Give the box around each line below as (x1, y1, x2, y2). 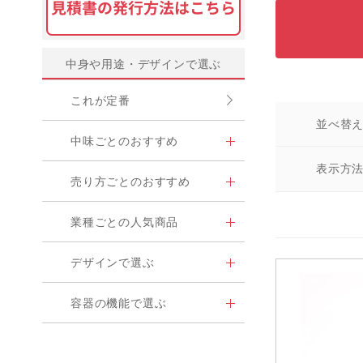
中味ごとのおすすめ (70, 135, 179, 147)
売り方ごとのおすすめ (70, 175, 190, 188)
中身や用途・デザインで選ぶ (65, 58, 222, 70)
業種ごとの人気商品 (70, 216, 179, 228)
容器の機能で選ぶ (70, 297, 167, 310)
